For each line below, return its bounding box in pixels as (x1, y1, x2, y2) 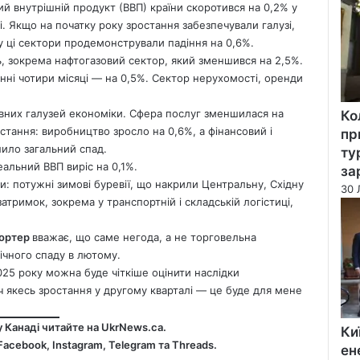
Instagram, (51, 337, 106, 351)
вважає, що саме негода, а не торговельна (32, 230, 256, 243)
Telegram (108, 337, 156, 351)
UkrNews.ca (100, 320, 163, 333)
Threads (171, 337, 214, 351)
